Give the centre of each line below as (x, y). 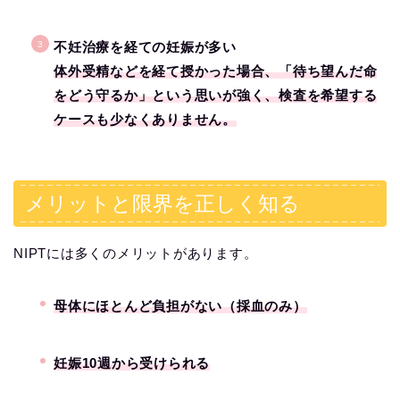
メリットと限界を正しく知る (162, 203)
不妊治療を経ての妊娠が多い (145, 47)
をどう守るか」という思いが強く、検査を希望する (216, 96)
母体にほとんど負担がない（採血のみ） (180, 305)
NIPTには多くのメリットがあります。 (136, 253)
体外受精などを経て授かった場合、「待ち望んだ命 (216, 71)
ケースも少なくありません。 (145, 120)
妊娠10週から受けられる (132, 363)
